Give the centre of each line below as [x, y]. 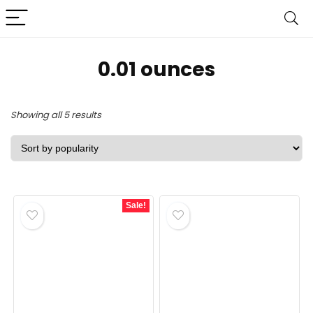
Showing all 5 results [56, 115]
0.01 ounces [156, 70]
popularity [124, 153]
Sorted [116, 114]
